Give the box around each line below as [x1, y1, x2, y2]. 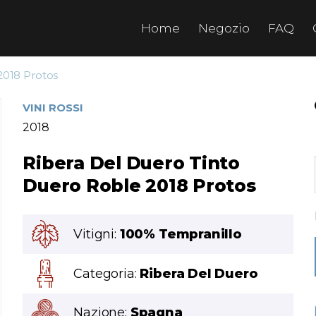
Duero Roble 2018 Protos [23, 175, 256, 196]
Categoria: [73, 266, 140, 281]
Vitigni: [73, 226, 120, 242]
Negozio [198, 21, 250, 35]
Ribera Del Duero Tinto [23, 152, 240, 174]
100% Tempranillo [119, 226, 242, 242]
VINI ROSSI [23, 101, 84, 114]
